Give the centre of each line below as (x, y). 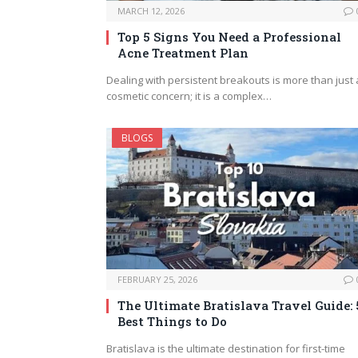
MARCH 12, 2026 (151, 11)
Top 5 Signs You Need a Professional (229, 37)
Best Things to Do (172, 322)
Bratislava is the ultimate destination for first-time (226, 349)
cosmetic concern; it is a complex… (189, 96)
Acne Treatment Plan (183, 53)
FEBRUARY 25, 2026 (157, 280)
